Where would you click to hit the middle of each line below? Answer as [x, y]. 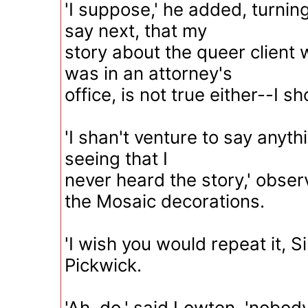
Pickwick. [103, 265]
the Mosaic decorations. [165, 201]
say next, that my [136, 31]
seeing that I [116, 158]
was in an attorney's [148, 73]
